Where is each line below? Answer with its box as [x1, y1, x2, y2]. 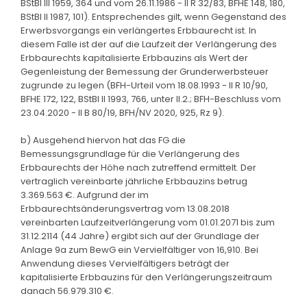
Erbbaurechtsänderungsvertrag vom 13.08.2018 [21, 201, 230, 215]
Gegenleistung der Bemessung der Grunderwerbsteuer [21, 64, 269, 78]
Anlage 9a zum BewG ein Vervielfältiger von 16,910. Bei [21, 243, 258, 256]
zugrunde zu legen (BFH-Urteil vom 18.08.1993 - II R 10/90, [21, 78, 268, 92]
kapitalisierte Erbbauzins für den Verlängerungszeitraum [21, 270, 272, 284]
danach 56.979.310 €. [21, 284, 114, 297]
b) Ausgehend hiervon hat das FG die [21, 133, 186, 147]
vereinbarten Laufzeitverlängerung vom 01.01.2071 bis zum [21, 215, 275, 229]
